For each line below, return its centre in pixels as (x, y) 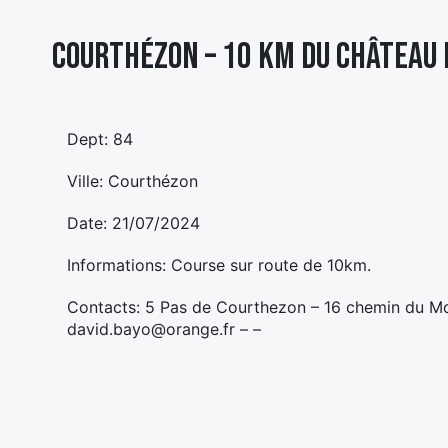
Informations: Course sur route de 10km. (219, 265)
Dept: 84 (100, 139)
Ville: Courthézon (132, 181)
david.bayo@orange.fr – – (164, 329)
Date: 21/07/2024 (133, 223)
